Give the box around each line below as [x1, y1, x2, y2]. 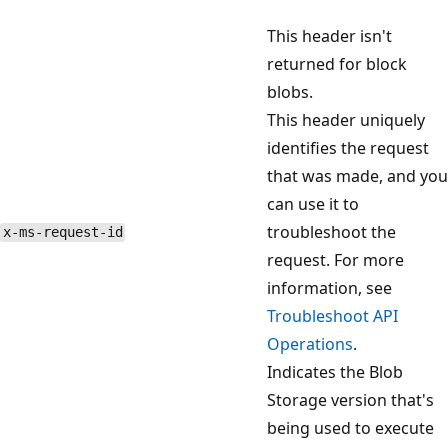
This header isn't [267, 24, 392, 47]
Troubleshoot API [267, 304, 398, 327]
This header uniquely [267, 108, 425, 131]
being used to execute [267, 416, 434, 439]
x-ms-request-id [2, 224, 123, 241]
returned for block [267, 52, 407, 75]
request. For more [267, 248, 404, 271]
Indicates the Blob [267, 360, 403, 383]
